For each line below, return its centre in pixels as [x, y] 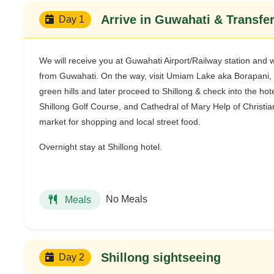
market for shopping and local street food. [120, 121]
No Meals [127, 199]
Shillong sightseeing [161, 257]
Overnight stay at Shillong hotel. [101, 146]
